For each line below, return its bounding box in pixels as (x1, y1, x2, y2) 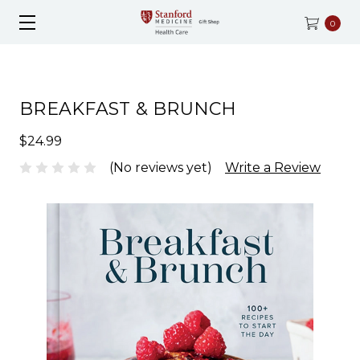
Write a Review (225, 159, 321, 175)
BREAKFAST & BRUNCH (19, 98, 237, 120)
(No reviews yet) (109, 159, 212, 175)
